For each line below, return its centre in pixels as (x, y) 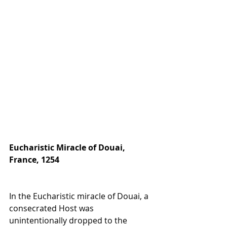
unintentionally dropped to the (69, 220)
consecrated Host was (52, 208)
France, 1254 (34, 159)
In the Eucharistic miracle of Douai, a (80, 196)
